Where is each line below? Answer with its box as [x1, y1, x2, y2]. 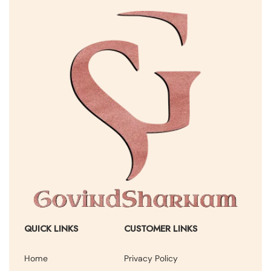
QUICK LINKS [24, 222, 78, 236]
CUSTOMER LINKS [123, 222, 197, 236]
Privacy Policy [123, 253, 178, 264]
